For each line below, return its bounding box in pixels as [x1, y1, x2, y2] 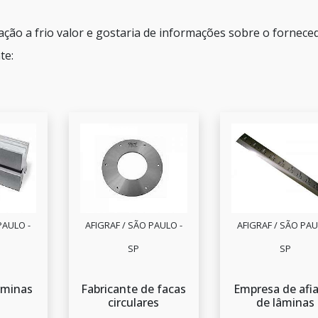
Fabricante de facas [81, 281, 187, 297]
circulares [108, 295, 160, 311]
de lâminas [256, 295, 315, 311]
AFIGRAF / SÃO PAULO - [84, 219, 182, 232]
